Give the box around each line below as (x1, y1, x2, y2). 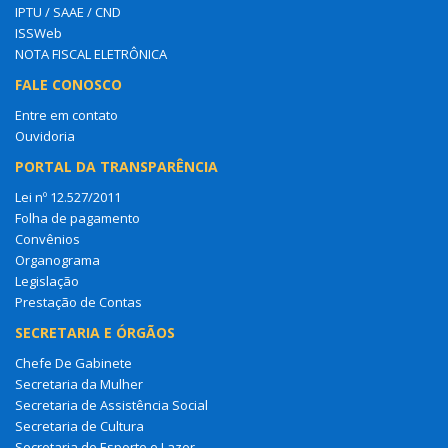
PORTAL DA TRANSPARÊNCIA (15, 156, 218, 176)
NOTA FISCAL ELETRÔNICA (15, 44, 167, 63)
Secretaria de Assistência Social (15, 395, 208, 414)
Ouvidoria (15, 126, 75, 145)
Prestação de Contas (15, 292, 142, 311)
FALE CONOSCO (15, 74, 122, 94)
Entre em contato (15, 105, 118, 124)
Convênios (15, 229, 80, 248)
